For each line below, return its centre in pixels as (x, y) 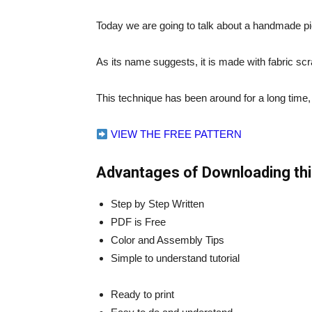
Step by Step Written (157, 204)
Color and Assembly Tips (167, 240)
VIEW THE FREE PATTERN (175, 134)
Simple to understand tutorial (175, 258)
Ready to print (142, 294)
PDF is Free (138, 222)
